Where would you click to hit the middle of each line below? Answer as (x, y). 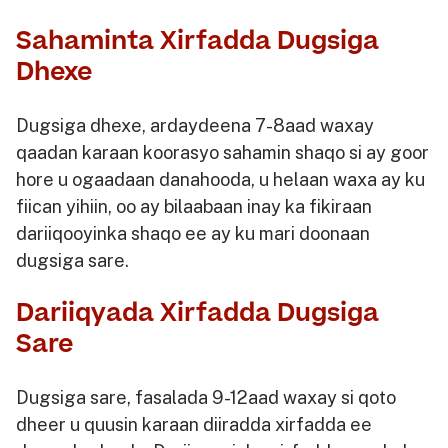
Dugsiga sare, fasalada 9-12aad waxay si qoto (206, 397)
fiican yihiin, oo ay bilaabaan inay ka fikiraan (194, 206)
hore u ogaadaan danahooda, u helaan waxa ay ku (220, 179)
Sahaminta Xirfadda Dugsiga (197, 41)
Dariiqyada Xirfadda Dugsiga (197, 313)
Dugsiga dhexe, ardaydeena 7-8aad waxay (195, 125)
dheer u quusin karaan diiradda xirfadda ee (194, 424)
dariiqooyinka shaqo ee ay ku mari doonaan (193, 233)
